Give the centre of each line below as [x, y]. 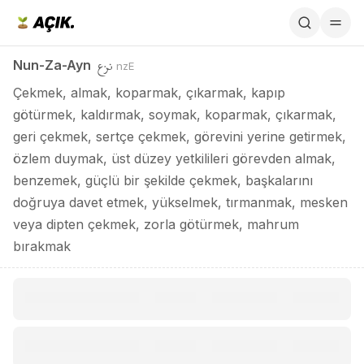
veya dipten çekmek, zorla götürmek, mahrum [156, 224]
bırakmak [42, 246]
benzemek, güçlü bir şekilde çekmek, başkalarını [163, 180]
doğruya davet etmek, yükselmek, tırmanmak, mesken [180, 202]
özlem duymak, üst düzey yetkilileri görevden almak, [174, 158]
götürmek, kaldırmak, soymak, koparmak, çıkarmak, [175, 115]
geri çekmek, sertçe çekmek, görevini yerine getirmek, [180, 136]
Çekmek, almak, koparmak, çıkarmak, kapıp [149, 93]
